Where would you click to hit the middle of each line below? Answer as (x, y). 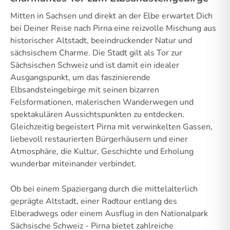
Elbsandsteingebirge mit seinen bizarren (85, 90)
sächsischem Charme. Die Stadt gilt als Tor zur (96, 53)
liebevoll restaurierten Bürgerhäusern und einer (99, 139)
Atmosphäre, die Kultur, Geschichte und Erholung (102, 151)
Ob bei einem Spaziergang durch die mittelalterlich (104, 189)
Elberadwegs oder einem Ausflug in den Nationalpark (109, 213)
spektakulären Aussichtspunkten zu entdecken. (97, 114)
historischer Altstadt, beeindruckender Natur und (101, 40)
